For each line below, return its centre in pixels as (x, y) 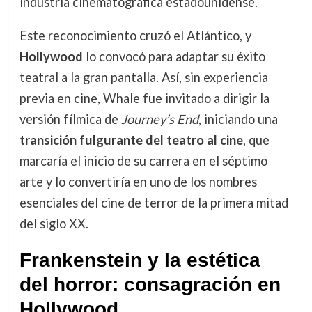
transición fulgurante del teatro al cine (131, 140)
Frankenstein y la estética (140, 260)
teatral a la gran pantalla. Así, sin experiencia (143, 78)
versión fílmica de (70, 119)
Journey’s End (159, 119)
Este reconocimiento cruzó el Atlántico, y (135, 36)
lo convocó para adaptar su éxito (174, 57)
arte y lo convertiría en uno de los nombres (138, 182)
